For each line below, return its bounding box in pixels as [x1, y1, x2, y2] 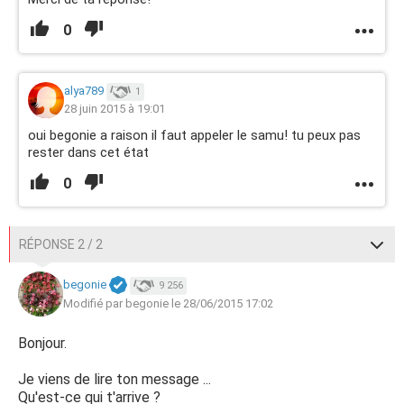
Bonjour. [18, 335, 67, 352]
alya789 [64, 84, 104, 98]
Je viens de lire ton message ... [18, 371, 211, 388]
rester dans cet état [28, 144, 149, 161]
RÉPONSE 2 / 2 [19, 237, 103, 252]
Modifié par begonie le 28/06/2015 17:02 [63, 296, 273, 310]
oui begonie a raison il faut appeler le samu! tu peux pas [28, 127, 361, 143]
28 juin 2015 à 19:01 [64, 102, 165, 115]
